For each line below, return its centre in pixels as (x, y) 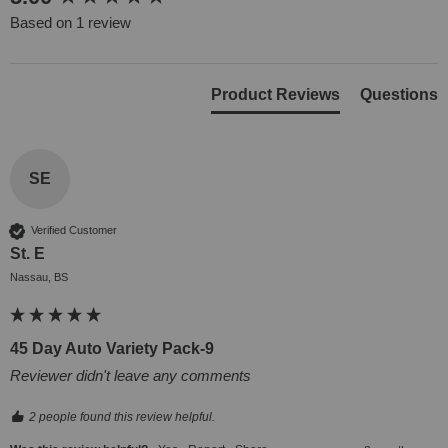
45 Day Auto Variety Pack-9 (112, 348)
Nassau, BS (39, 276)
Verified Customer (74, 230)
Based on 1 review (70, 22)
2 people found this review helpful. (122, 416)
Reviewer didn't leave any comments (130, 375)
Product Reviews (275, 94)
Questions (399, 94)
